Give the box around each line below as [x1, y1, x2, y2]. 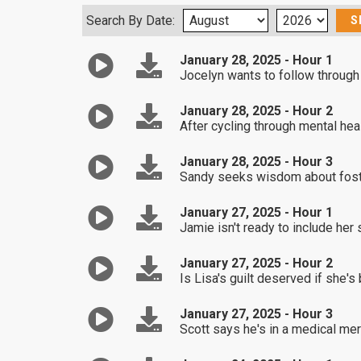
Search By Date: [86, 13, 175, 28]
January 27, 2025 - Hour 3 [179, 306, 333, 322]
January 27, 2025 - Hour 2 [179, 255, 333, 271]
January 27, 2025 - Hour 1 [179, 205, 333, 220]
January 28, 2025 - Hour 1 [179, 52, 333, 68]
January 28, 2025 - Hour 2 [179, 103, 333, 118]
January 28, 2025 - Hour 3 [179, 154, 333, 169]
